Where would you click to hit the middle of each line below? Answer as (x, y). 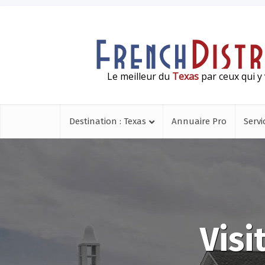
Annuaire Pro (199, 121)
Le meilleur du (139, 76)
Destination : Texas (108, 121)
